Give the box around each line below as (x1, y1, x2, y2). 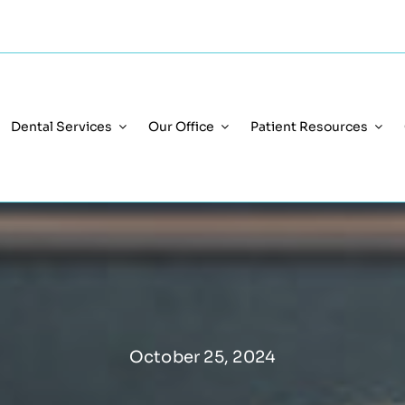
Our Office (147, 118, 214, 135)
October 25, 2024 (128, 346, 277, 367)
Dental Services (10, 118, 112, 135)
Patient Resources (250, 118, 368, 135)
